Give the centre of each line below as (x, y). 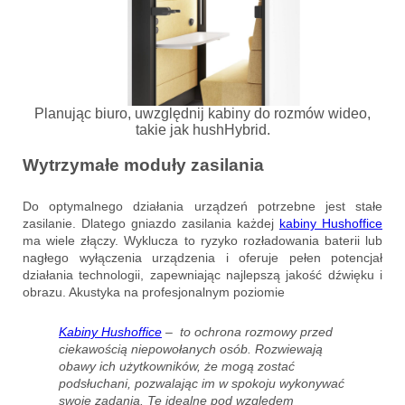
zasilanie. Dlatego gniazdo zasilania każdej (151, 223)
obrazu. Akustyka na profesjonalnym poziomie (154, 292)
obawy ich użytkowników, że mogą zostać (177, 366)
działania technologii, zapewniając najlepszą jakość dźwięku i (202, 274)
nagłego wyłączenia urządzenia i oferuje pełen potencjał (202, 257)
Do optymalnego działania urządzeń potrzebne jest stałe (202, 206)
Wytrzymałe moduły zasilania (143, 165)
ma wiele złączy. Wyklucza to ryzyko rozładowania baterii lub (202, 240)
